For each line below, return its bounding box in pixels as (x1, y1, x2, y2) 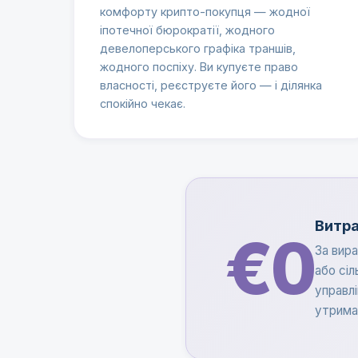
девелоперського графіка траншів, (100, 42, 296, 56)
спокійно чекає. (100, 97, 185, 111)
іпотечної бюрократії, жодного (100, 23, 275, 38)
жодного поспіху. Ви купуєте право (100, 60, 298, 74)
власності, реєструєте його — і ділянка (100, 78, 322, 93)
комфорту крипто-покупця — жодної (100, 5, 310, 19)
